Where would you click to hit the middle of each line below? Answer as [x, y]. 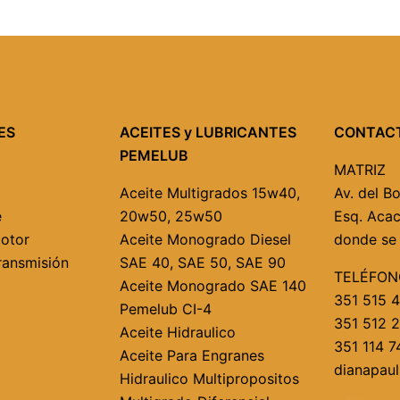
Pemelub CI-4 [166, 309]
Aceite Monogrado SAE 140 [213, 286]
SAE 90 [261, 262]
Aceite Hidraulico [178, 332]
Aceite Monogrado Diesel [205, 239]
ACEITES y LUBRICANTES [208, 132]
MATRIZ [360, 170]
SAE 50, [204, 262]
